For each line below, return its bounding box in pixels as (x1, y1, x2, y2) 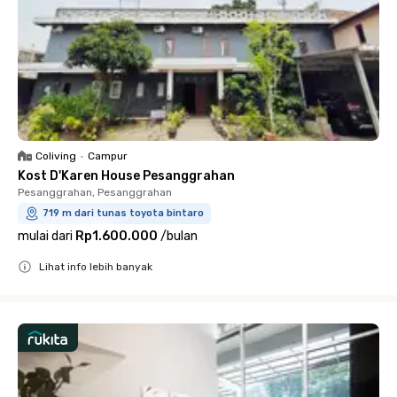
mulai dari (18, 229, 73, 244)
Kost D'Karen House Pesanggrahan (18, 168, 235, 183)
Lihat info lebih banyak (39, 261, 152, 273)
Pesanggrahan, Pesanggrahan (18, 186, 172, 198)
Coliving (35, 150, 76, 162)
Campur (88, 150, 128, 162)
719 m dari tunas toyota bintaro (43, 207, 204, 219)
